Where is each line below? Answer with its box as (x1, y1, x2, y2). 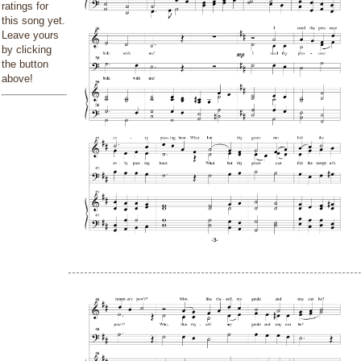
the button (2, 58, 48, 70)
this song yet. (2, 15, 65, 27)
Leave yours (2, 29, 59, 41)
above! (2, 73, 33, 85)
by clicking (2, 44, 52, 56)
